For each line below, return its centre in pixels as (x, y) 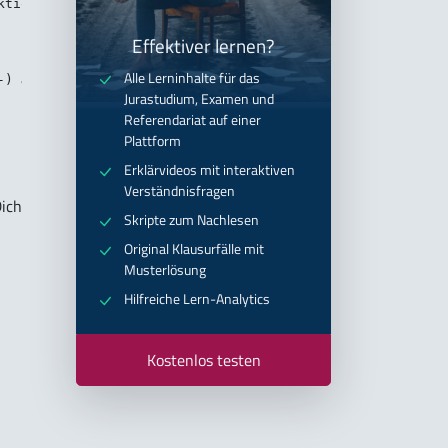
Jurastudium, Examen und (199, 98)
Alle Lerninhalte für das (192, 77)
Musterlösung (165, 269)
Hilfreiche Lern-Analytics (197, 298)
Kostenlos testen (203, 359)
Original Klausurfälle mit (194, 248)
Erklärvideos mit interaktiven (209, 169)
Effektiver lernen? (203, 45)
